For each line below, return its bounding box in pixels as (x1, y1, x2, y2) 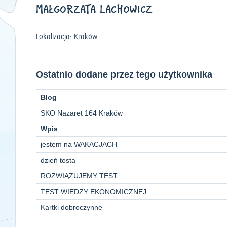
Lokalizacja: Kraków (36, 33, 97, 41)
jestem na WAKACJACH (41, 140, 117, 148)
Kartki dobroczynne (41, 203, 102, 211)
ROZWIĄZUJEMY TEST (41, 172, 118, 180)
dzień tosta (41, 156, 75, 164)
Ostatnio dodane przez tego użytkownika (36, 69, 212, 80)
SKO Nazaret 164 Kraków (41, 109, 123, 117)
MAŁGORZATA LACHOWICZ (36, 3, 153, 18)
